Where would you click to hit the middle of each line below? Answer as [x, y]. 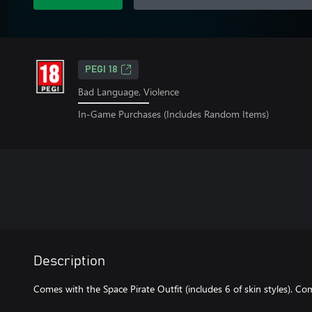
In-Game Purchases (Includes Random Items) [173, 114]
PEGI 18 [101, 70]
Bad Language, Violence [128, 92]
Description [69, 261]
